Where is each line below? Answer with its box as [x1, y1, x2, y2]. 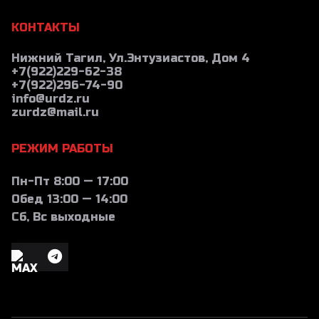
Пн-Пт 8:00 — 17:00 [11, 174, 128, 188]
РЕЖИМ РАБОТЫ [11, 141, 113, 155]
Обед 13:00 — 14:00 [11, 192, 127, 206]
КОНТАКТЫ [11, 20, 80, 34]
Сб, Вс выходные [11, 209, 115, 224]
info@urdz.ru [11, 91, 90, 105]
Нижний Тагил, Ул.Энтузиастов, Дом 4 [11, 51, 250, 65]
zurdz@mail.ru [11, 105, 99, 119]
